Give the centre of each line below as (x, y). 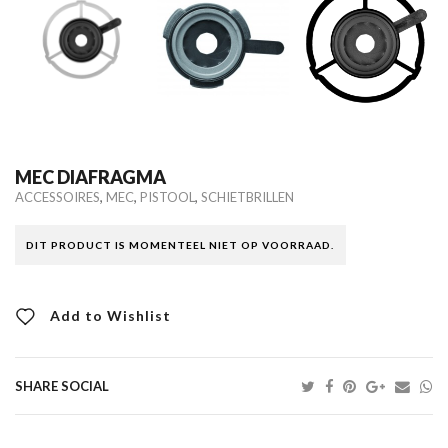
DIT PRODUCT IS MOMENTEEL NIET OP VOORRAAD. (180, 245)
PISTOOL (167, 197)
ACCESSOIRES (57, 197)
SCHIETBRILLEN (247, 197)
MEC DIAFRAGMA (90, 176)
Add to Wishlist (108, 315)
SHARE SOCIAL (62, 385)
